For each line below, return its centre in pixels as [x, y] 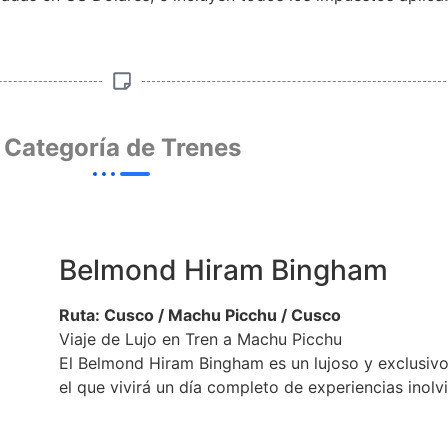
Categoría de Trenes [122, 148]
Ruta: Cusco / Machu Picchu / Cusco [200, 315]
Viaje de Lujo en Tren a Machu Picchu [201, 339]
